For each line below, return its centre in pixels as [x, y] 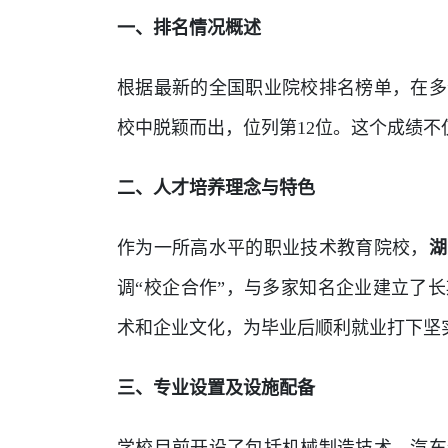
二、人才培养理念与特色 [216, 188]
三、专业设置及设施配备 [216, 388]
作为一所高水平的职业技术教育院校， [273, 248]
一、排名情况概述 [189, 28]
